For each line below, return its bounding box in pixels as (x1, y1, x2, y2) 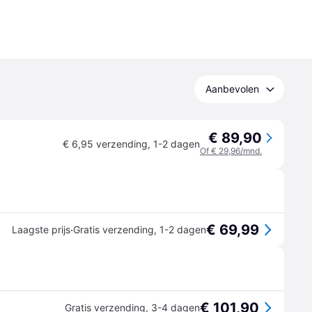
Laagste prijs (12, 224, 70, 235)
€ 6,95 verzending (63, 138, 148, 150)
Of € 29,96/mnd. (200, 146, 262, 156)
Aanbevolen (205, 83, 259, 95)
